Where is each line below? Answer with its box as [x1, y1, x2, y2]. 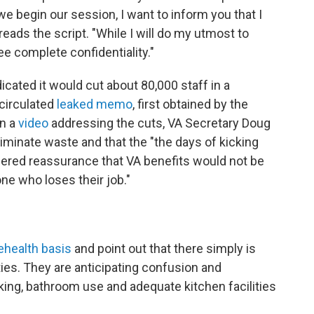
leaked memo [57, 97, 132, 111]
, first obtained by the [132, 97, 248, 111]
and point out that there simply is [71, 241, 256, 256]
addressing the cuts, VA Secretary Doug [48, 116, 271, 130]
